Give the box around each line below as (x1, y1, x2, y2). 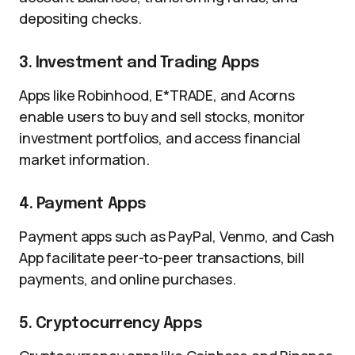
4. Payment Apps (19, 196, 147, 212)
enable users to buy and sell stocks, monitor (19, 107, 306, 126)
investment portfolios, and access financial (19, 128, 301, 147)
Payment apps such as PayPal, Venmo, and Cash (19, 227, 335, 246)
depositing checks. (19, 9, 142, 28)
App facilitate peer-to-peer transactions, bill (19, 248, 304, 267)
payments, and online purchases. (19, 269, 236, 288)
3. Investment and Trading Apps (19, 55, 260, 71)
